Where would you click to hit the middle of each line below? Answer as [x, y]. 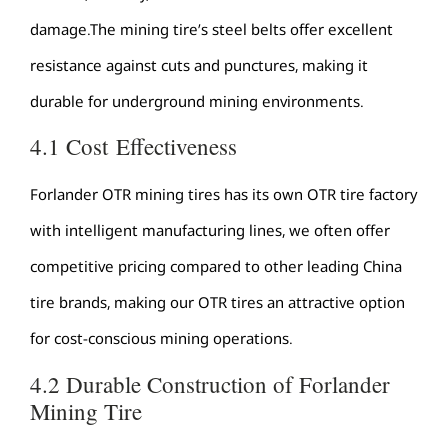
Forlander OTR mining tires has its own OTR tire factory [223, 194]
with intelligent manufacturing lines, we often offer [210, 230]
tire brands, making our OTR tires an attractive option [217, 302]
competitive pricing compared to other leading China [216, 266]
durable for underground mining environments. [197, 100]
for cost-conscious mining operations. [161, 338]
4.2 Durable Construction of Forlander [210, 383]
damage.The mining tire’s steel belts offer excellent [211, 28]
